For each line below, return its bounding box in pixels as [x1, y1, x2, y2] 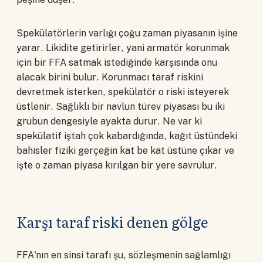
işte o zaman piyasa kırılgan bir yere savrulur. [16, 160, 217, 171]
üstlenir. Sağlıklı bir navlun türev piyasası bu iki [16, 101, 225, 113]
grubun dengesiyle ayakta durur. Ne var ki [16, 116, 202, 127]
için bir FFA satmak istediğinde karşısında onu [16, 57, 217, 69]
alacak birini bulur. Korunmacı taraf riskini [16, 72, 203, 83]
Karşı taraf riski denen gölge [16, 211, 208, 232]
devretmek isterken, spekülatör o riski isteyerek [16, 86, 229, 98]
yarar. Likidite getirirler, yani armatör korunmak [16, 42, 230, 54]
